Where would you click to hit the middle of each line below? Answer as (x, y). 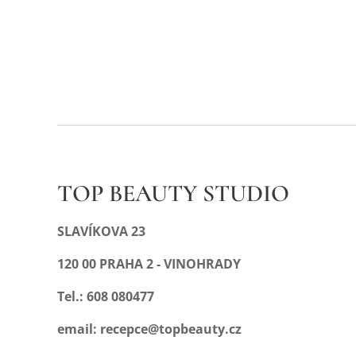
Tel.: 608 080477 (106, 296)
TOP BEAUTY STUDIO (173, 193)
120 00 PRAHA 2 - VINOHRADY (149, 264)
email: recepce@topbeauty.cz (149, 329)
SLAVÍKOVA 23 (101, 231)
